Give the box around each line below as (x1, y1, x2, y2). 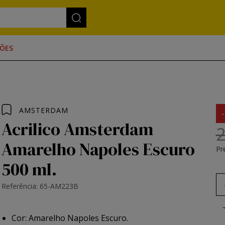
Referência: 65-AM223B (2, 181, 79, 191)
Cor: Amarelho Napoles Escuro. (12, 212, 129, 223)
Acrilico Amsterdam (2, 118, 154, 141)
